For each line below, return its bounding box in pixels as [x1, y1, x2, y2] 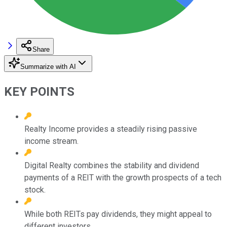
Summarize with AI [20, 62, 76, 70]
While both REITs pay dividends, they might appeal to [24, 209, 212, 219]
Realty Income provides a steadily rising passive [24, 124, 197, 134]
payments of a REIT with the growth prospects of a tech [24, 172, 221, 182]
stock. [24, 184, 46, 195]
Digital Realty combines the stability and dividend [24, 160, 199, 170]
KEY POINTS [4, 84, 74, 99]
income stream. [24, 136, 79, 146]
